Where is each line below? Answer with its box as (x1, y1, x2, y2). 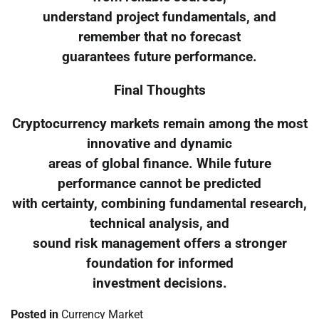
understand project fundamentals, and (43, 9, 276, 26)
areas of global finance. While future (48, 155, 271, 172)
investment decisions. (92, 275, 227, 291)
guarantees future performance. (62, 49, 257, 66)
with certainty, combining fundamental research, (12, 195, 307, 211)
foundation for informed (85, 255, 234, 271)
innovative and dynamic (87, 135, 232, 152)
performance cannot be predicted (58, 175, 261, 192)
